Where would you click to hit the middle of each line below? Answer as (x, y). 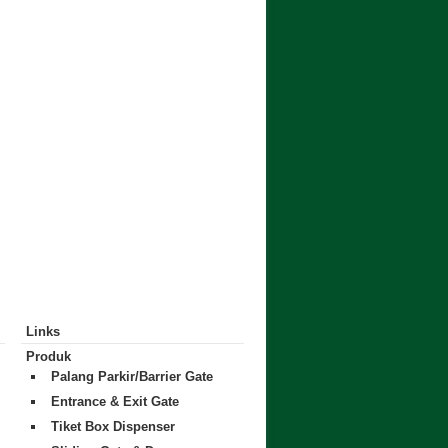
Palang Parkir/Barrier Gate (131, 376)
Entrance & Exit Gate (114, 401)
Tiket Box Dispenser (112, 426)
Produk (48, 356)
